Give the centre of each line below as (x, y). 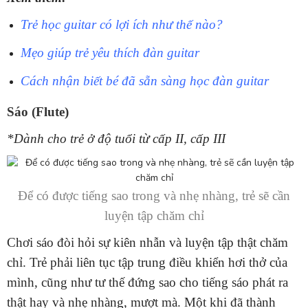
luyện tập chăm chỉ (154, 216)
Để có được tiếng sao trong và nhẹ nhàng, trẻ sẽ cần (154, 196)
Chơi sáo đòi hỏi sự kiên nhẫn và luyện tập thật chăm (147, 243)
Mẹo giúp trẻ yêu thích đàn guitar (110, 53)
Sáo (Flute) (38, 112)
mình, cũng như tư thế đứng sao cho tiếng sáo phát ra (147, 283)
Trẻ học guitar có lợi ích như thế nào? (122, 25)
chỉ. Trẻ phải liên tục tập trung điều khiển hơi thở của (147, 263)
